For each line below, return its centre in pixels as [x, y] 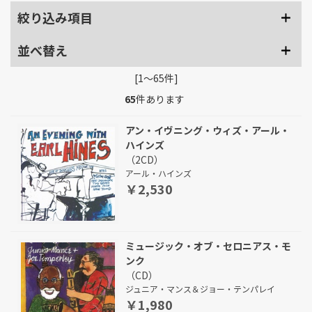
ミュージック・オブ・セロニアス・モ [208, 246]
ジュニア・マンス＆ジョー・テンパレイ [200, 289]
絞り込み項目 [55, 17]
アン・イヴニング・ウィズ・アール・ [208, 130]
